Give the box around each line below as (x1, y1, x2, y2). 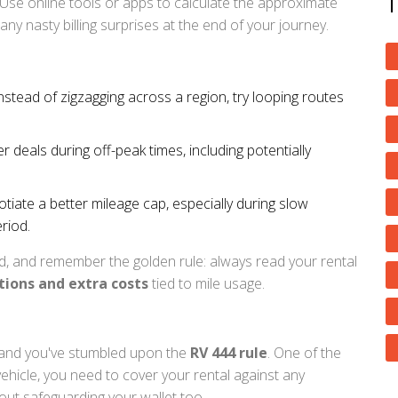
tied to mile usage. (148, 273, 265, 293)
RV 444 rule (190, 342, 267, 362)
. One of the (267, 342, 341, 362)
